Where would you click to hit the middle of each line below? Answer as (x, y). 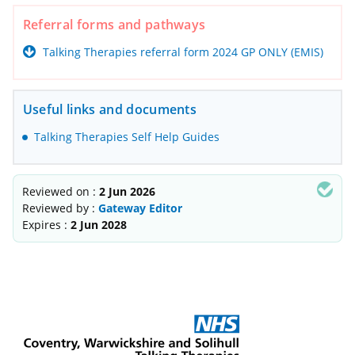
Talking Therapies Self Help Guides (126, 136)
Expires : (46, 225)
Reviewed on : (60, 192)
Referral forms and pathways (114, 25)
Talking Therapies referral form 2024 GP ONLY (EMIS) (183, 52)
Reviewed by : (60, 208)
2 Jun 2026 (127, 192)
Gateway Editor (140, 208)
